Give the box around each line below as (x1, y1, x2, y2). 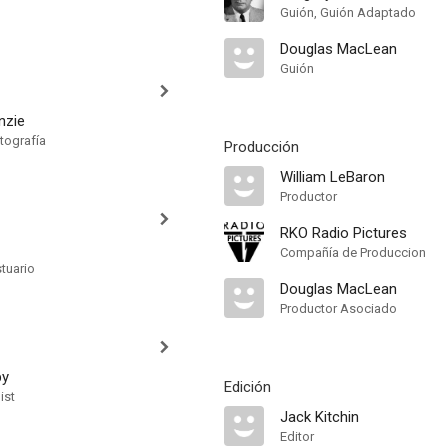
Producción (224, 138, 299, 156)
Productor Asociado (280, 301, 397, 316)
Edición (224, 378, 271, 396)
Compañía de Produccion (280, 245, 426, 260)
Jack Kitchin (280, 408, 359, 426)
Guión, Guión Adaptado (280, 5, 416, 20)
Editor (280, 429, 314, 444)
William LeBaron (280, 168, 385, 186)
